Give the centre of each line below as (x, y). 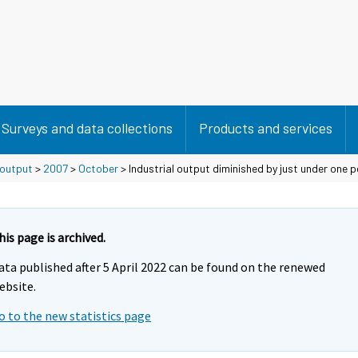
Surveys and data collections (87, 128)
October (98, 168)
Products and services (266, 128)
